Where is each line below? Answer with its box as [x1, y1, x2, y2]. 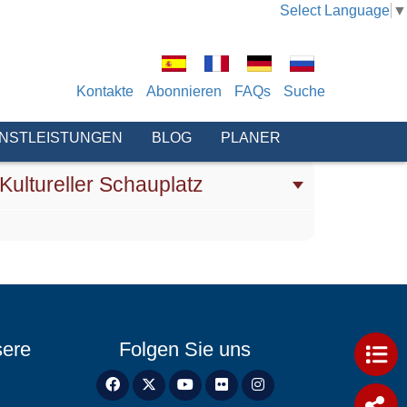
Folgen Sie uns [119, 338, 251, 361]
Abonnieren [146, 84, 222, 99]
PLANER [221, 130, 281, 145]
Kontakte [76, 84, 134, 99]
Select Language [280, 2, 390, 18]
